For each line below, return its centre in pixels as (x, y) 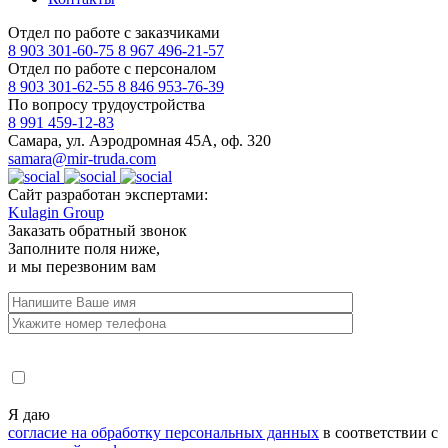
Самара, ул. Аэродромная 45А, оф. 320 (139, 140)
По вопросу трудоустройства (106, 104)
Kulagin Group (56, 212)
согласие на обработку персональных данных (163, 432)
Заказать (38, 230)
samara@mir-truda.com (82, 158)
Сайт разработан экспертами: (108, 194)
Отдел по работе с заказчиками (114, 32)
